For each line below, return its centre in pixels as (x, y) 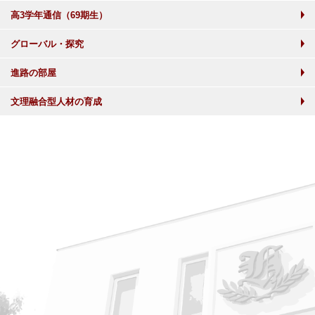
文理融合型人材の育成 (56, 102)
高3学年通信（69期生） (59, 15)
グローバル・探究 (47, 44)
